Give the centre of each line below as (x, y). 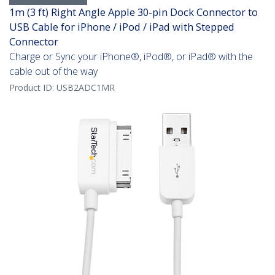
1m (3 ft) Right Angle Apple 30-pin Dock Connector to (134, 12)
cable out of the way (53, 72)
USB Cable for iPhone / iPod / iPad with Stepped (122, 27)
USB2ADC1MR (86, 88)
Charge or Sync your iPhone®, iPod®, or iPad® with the (131, 57)
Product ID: (33, 88)
